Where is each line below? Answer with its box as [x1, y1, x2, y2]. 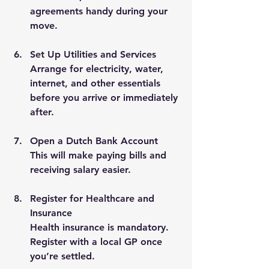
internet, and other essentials [30, 77, 163, 89]
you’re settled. [30, 250, 95, 262]
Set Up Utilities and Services [30, 48, 156, 60]
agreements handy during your [30, 5, 171, 17]
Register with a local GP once [30, 235, 165, 247]
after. [30, 106, 54, 118]
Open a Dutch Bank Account [30, 134, 158, 147]
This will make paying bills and [30, 149, 169, 161]
